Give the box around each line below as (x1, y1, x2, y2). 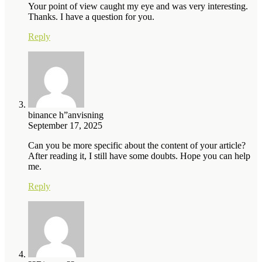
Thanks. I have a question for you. (28, 11, 154, 22)
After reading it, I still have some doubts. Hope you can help (28, 150, 250, 161)
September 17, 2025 (28, 120, 102, 130)
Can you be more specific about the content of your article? (28, 140, 246, 150)
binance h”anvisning (28, 109, 104, 120)
